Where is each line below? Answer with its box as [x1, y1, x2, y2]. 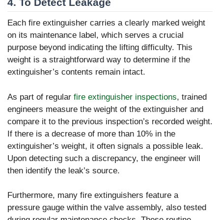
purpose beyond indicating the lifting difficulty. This [7, 43, 192, 53]
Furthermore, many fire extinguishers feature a [7, 191, 178, 200]
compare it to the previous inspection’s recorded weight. [7, 116, 213, 126]
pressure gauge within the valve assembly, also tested [7, 203, 206, 213]
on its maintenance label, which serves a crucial [7, 30, 184, 40]
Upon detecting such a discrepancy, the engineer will [7, 153, 200, 163]
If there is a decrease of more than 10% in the [7, 129, 175, 138]
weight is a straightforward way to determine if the [7, 55, 190, 65]
